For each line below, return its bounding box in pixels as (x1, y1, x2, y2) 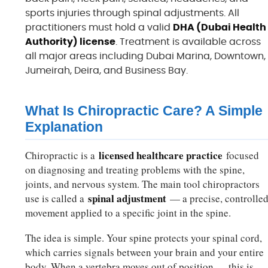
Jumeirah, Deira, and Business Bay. (25, 66, 188, 76)
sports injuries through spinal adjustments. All (25, 8, 240, 19)
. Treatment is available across (115, 37, 261, 47)
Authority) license (25, 37, 116, 47)
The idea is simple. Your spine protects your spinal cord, (25, 231, 263, 245)
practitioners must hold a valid (25, 23, 173, 33)
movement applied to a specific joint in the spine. (25, 206, 232, 220)
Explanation (25, 119, 103, 135)
